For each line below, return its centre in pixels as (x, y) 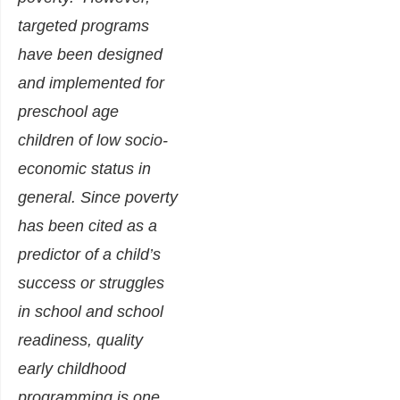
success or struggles (91, 283)
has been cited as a (87, 226)
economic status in (84, 169)
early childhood (72, 369)
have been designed (90, 55)
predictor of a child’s (89, 255)
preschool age (68, 112)
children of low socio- (93, 141)
